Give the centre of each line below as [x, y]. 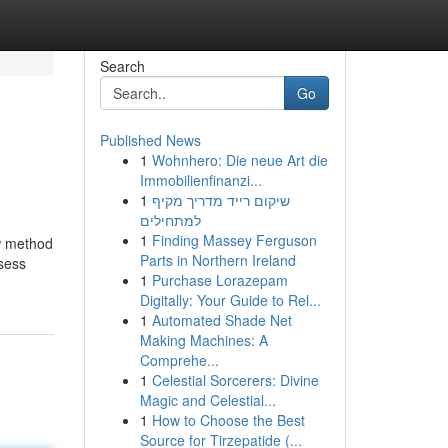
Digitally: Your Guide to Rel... [230, 300]
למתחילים [170, 220]
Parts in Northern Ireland [217, 260]
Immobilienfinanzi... [200, 180]
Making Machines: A [203, 340]
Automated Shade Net [221, 320]
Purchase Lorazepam [219, 280]
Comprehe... [179, 360]
